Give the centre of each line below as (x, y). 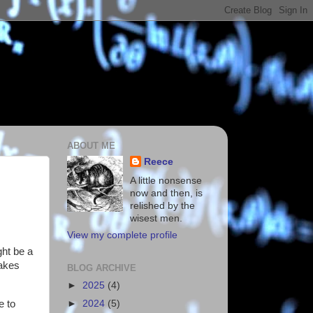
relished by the (163, 205)
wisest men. (156, 218)
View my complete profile (122, 235)
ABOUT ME (91, 146)
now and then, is (167, 193)
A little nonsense (166, 180)
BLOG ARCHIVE (102, 268)
